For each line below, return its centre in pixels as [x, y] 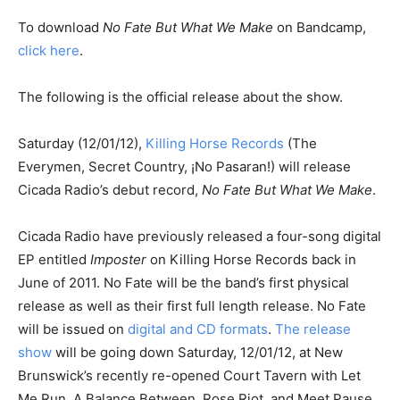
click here [49, 50]
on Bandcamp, [320, 27]
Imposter [118, 259]
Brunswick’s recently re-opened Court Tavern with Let [189, 375]
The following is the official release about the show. [180, 97]
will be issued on [73, 329]
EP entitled [54, 259]
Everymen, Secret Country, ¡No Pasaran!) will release [184, 167]
